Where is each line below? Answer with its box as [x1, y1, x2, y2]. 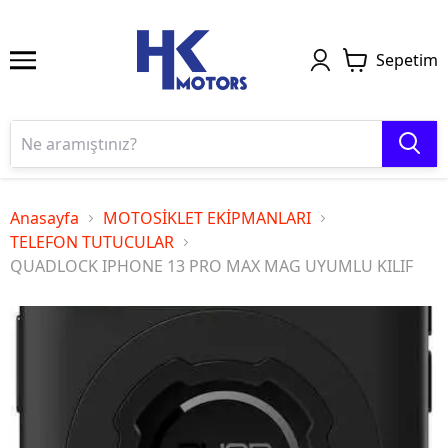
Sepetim [376, 49, 438, 71]
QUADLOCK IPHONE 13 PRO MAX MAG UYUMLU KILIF [10, 255, 413, 277]
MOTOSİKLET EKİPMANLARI [103, 207, 311, 229]
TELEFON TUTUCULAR [10, 231, 174, 253]
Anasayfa [10, 207, 79, 229]
